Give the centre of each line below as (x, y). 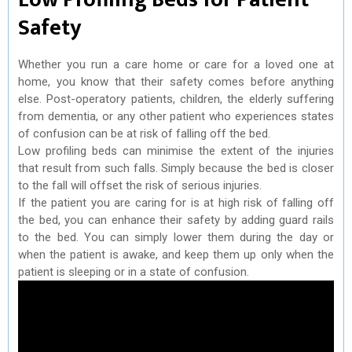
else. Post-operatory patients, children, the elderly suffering (176, 99)
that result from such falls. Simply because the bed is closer (176, 168)
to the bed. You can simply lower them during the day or (176, 237)
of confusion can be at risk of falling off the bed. (144, 133)
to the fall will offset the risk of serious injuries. (140, 185)
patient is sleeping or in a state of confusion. (134, 271)
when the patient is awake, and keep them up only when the (176, 254)
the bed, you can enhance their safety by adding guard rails (176, 220)
